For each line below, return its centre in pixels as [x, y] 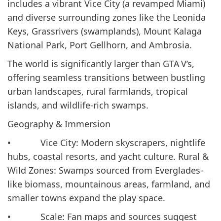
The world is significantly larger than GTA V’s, [101, 63]
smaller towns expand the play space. [86, 198]
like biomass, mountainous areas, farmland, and [109, 184]
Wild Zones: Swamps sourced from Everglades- [105, 170]
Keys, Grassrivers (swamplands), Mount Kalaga [105, 31]
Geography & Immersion [59, 124]
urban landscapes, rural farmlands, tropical [98, 91]
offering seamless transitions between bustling [106, 77]
